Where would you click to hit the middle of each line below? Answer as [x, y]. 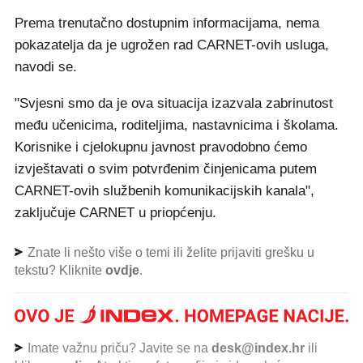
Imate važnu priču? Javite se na [118, 348]
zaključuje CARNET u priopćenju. [115, 213]
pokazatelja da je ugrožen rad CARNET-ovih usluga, [172, 45]
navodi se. [46, 67]
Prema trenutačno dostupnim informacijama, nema [167, 23]
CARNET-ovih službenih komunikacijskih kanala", [164, 191]
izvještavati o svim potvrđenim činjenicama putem [166, 169]
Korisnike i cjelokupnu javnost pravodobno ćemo [161, 147]
